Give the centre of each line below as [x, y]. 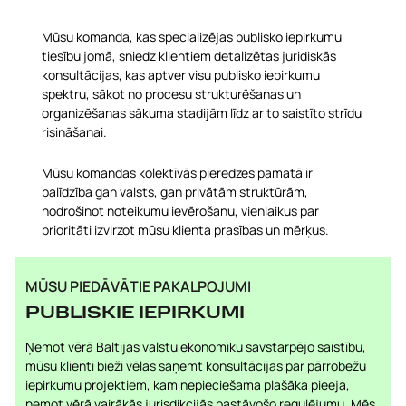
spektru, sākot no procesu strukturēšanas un [171, 94]
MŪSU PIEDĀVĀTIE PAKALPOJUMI [138, 286]
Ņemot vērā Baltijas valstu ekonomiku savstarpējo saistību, [196, 347]
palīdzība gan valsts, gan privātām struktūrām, [175, 192]
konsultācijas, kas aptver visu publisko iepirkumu [181, 75]
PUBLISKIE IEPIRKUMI [135, 314]
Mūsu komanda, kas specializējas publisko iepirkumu [192, 37]
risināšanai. [74, 132]
